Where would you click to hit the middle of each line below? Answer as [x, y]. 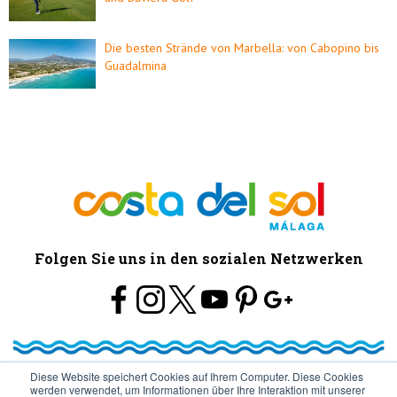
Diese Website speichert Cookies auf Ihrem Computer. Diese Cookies [197, 376]
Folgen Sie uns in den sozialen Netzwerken [198, 258]
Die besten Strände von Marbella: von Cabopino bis [242, 47]
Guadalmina [136, 65]
